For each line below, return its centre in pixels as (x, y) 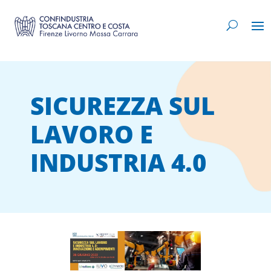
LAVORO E (92, 134)
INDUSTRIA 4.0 (118, 162)
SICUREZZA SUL (122, 106)
